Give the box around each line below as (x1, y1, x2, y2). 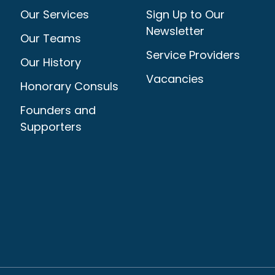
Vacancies (146, 71, 204, 87)
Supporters (20, 119, 82, 135)
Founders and (20, 103, 96, 118)
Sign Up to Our (146, 7, 225, 23)
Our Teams (20, 31, 81, 47)
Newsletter (146, 23, 205, 39)
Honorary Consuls (20, 79, 118, 95)
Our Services (20, 7, 89, 23)
